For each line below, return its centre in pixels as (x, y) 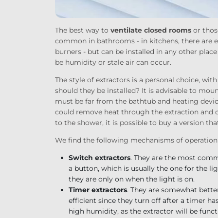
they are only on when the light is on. (131, 179)
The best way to (82, 30)
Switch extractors (99, 157)
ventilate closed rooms (151, 30)
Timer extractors (98, 190)
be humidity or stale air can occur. (113, 62)
